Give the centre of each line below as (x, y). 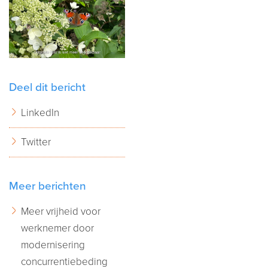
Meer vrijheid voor (61, 211)
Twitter (36, 142)
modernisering (53, 245)
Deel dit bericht (47, 87)
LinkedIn (40, 112)
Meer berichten (48, 186)
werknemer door (57, 228)
